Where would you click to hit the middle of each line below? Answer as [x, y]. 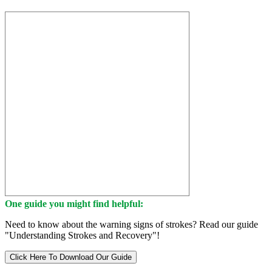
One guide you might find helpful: [74, 204]
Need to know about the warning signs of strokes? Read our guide [131, 225]
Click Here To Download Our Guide [71, 257]
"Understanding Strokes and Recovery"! [82, 236]
